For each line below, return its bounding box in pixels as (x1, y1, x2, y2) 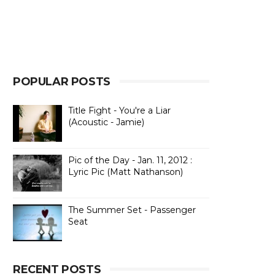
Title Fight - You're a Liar (68, 105, 171, 116)
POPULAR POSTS (13, 75, 110, 88)
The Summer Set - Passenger (68, 204, 196, 215)
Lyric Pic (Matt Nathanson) (68, 166, 183, 177)
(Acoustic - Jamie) (68, 117, 144, 128)
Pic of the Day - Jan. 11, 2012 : (68, 155, 192, 166)
